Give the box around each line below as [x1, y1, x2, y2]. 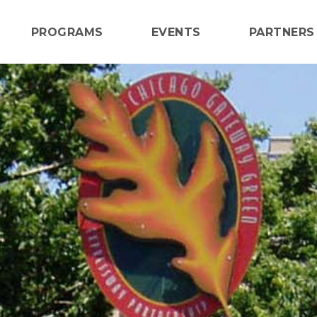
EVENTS [151, 25, 201, 39]
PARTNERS [248, 25, 315, 39]
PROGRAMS [30, 25, 103, 39]
